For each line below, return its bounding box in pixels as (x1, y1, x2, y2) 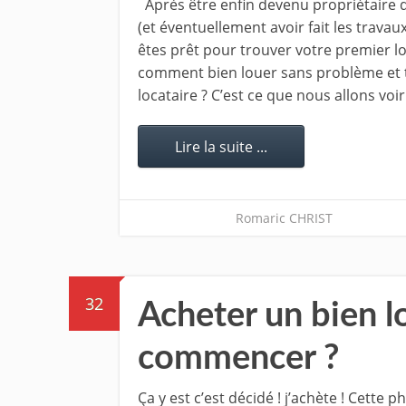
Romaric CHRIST (236, 209, 333, 227)
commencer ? (138, 341, 339, 375)
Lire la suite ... (175, 137, 267, 157)
